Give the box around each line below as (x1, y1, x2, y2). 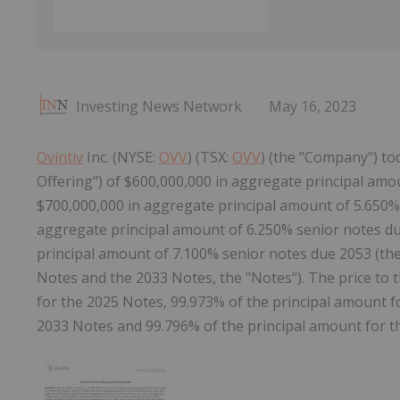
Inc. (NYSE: (83, 146, 159, 167)
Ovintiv (37, 146, 83, 167)
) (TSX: (187, 146, 232, 167)
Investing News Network (76, 96, 242, 116)
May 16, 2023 (269, 96, 356, 116)
